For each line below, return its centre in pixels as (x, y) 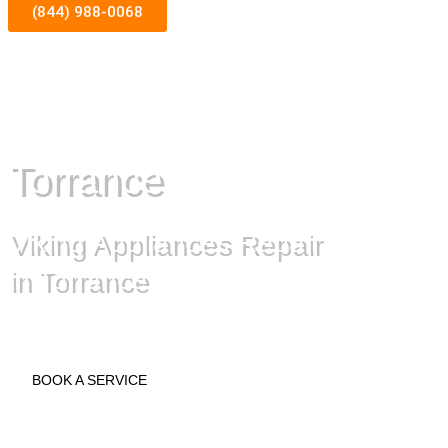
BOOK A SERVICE (89, 380)
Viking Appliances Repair (164, 243)
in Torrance (77, 280)
